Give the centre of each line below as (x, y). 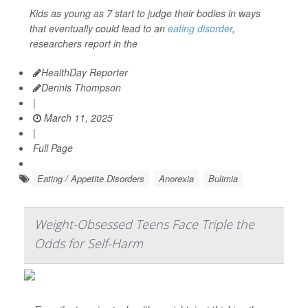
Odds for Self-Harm (89, 244)
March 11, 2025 (77, 118)
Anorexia (176, 179)
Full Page (53, 148)
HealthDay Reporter (85, 73)
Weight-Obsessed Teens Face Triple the (144, 224)
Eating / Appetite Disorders (91, 179)
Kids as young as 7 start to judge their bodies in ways (145, 13)
